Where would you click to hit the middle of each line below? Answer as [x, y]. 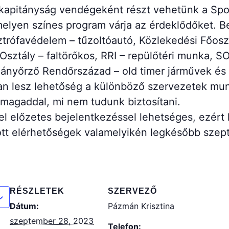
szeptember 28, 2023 [52, 221]
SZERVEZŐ [132, 191]
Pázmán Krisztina [141, 206]
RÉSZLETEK [37, 191]
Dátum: [24, 206]
